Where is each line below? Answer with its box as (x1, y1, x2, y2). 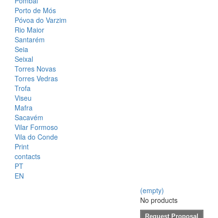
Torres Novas (15, 64, 56, 74)
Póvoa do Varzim (15, 15, 67, 25)
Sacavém (15, 112, 43, 123)
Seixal (15, 54, 33, 64)
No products (140, 195, 178, 205)
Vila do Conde (15, 132, 58, 142)
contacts (15, 151, 40, 162)
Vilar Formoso (15, 122, 58, 132)
